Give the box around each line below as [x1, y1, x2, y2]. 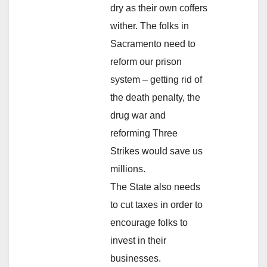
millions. [110, 163, 145, 174]
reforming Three [110, 128, 178, 138]
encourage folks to [110, 217, 188, 228]
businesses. [110, 253, 161, 263]
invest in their [110, 235, 166, 246]
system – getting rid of [110, 74, 202, 85]
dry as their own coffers [110, 2, 207, 13]
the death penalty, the [110, 92, 200, 103]
